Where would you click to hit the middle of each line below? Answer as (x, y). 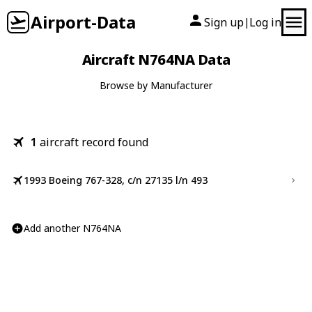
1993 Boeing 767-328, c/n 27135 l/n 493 (116, 180)
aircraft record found (94, 142)
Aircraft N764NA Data (156, 60)
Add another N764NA (72, 228)
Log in (265, 22)
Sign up (224, 22)
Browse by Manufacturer (156, 85)
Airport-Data (83, 22)
